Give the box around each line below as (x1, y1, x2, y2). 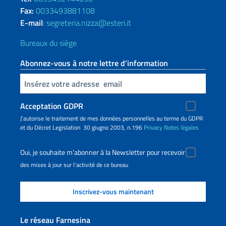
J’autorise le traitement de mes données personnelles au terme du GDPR (20, 114, 203, 123)
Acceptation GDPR (20, 100, 83, 112)
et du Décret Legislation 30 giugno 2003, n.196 (20, 123, 144, 132)
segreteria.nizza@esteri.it (46, 17, 131, 29)
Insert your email (22, 77, 28, 89)
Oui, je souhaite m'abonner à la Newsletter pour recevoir (20, 147, 185, 158)
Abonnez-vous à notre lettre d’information (20, 57, 168, 69)
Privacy (144, 123, 162, 132)
